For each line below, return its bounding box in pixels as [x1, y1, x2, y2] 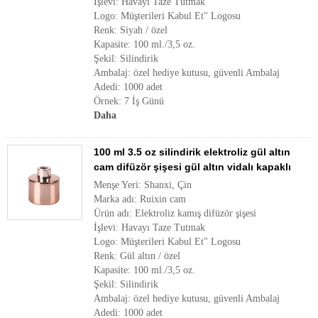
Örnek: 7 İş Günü [94, 96, 164, 106]
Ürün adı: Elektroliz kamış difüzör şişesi [94, 208, 256, 219]
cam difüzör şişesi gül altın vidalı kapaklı [94, 161, 291, 172]
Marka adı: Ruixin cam [94, 194, 186, 204]
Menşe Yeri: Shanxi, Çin [94, 180, 192, 190]
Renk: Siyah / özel [94, 25, 168, 35]
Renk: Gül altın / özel [94, 251, 180, 261]
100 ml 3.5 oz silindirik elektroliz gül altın [94, 146, 290, 158]
